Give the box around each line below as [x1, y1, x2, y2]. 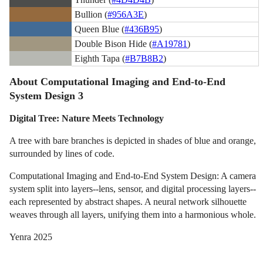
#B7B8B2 [125, 53, 164, 63]
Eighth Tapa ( [75, 53, 126, 63]
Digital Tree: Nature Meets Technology [9, 113, 164, 124]
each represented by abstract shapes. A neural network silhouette [9, 197, 247, 207]
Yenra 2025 [9, 232, 53, 242]
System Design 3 [9, 90, 84, 102]
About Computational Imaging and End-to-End [9, 76, 226, 88]
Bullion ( [75, 9, 108, 19]
